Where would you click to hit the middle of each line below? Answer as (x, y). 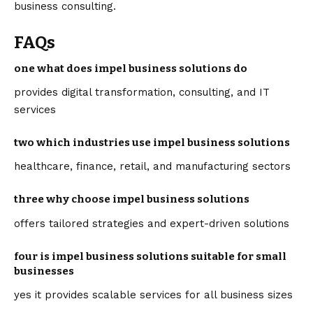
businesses (44, 271)
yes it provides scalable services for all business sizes (153, 294)
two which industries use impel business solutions (152, 143)
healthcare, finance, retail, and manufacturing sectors (152, 167)
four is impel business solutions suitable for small (150, 256)
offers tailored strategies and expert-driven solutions (152, 223)
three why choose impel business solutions (132, 199)
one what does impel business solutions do (131, 69)
